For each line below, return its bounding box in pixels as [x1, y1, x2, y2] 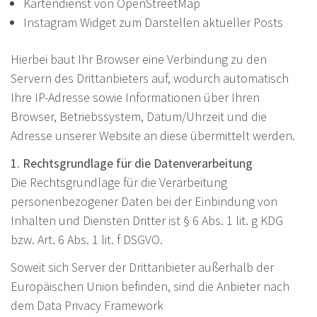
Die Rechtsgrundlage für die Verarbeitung [11, 174, 227, 191]
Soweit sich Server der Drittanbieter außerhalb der [11, 259, 274, 276]
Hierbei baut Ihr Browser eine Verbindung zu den [11, 51, 267, 68]
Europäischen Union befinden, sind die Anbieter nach [11, 278, 289, 295]
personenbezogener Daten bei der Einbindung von [11, 193, 277, 210]
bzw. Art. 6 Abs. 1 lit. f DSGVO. [11, 231, 163, 248]
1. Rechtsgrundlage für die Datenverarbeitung [11, 155, 253, 172]
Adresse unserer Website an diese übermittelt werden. [11, 127, 298, 144]
